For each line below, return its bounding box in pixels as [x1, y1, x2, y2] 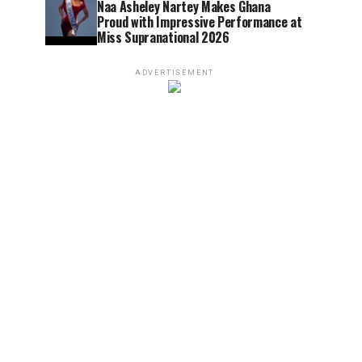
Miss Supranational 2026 [97, 27, 229, 47]
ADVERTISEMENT [134, 69, 215, 77]
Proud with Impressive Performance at [97, 12, 302, 32]
